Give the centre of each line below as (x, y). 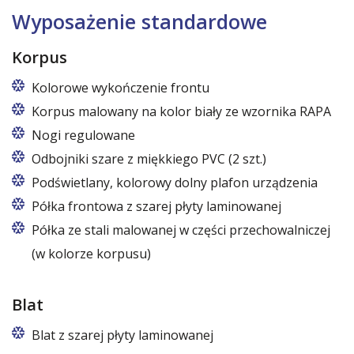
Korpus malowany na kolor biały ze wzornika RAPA (181, 111)
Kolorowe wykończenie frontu (121, 88)
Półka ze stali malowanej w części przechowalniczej (181, 230)
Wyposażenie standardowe (139, 21)
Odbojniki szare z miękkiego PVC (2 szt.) (149, 159)
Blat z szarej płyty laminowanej (122, 335)
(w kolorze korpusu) (91, 254)
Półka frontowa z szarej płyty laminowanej (156, 206)
